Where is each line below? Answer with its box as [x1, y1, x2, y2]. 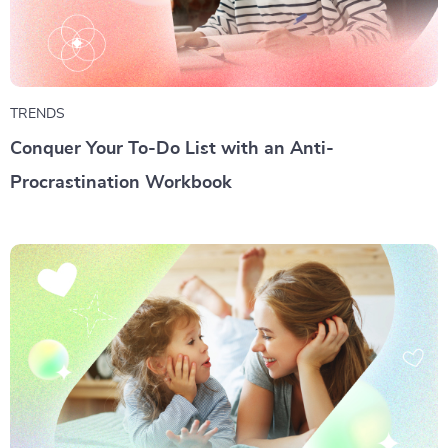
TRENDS [10, 107, 65, 122]
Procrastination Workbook [10, 174, 232, 193]
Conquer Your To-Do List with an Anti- [10, 140, 334, 159]
